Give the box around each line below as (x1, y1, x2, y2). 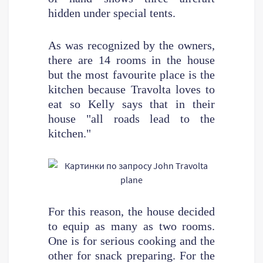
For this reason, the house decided (48, 204, 215, 218)
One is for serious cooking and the (48, 234, 215, 247)
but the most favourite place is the (48, 68, 215, 81)
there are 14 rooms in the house (48, 53, 215, 66)
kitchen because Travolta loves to (48, 82, 215, 96)
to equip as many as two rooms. (48, 219, 215, 232)
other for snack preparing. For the (48, 248, 215, 262)
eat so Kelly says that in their (48, 97, 215, 110)
